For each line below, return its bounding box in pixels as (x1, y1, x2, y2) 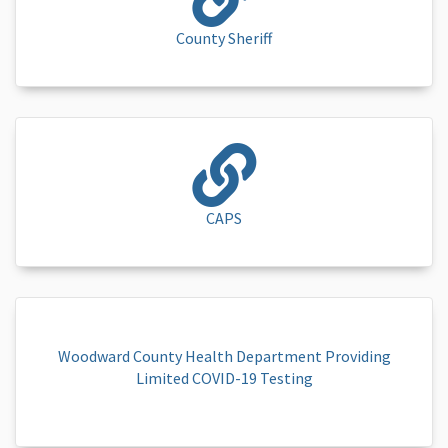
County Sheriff (176, 28, 272, 48)
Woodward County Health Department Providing (57, 346, 391, 366)
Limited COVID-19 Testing (135, 368, 313, 388)
